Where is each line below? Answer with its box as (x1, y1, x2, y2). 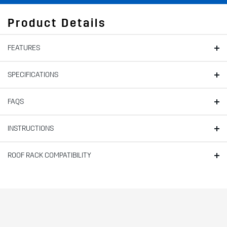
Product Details (8, 16, 106, 30)
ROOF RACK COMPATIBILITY (8, 151, 91, 160)
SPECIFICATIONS (8, 70, 58, 80)
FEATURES (8, 44, 40, 53)
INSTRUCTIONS (8, 124, 54, 133)
